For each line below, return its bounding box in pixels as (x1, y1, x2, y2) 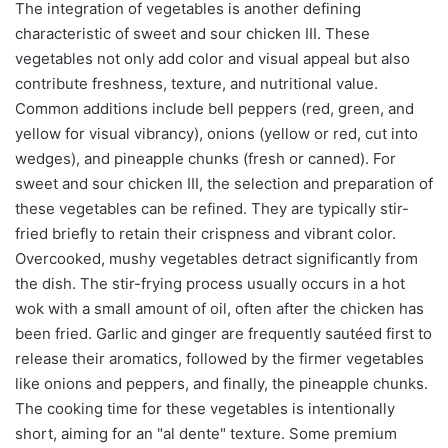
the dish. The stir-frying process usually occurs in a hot (15, 273, 405, 293)
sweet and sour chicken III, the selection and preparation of (15, 173, 433, 193)
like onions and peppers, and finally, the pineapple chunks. (15, 373, 428, 393)
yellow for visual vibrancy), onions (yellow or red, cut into (15, 123, 418, 143)
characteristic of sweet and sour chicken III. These (15, 23, 370, 43)
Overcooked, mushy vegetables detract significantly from (15, 248, 418, 268)
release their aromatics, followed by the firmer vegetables (15, 348, 424, 368)
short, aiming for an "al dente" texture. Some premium (15, 423, 397, 443)
